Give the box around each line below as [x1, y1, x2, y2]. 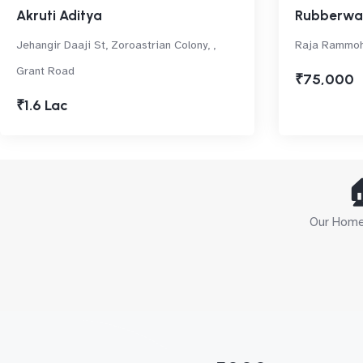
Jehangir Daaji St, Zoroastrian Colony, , [16, 38, 216, 53]
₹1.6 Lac [16, 96, 68, 115]
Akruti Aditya [16, 7, 102, 24]
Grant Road [16, 64, 75, 79]
